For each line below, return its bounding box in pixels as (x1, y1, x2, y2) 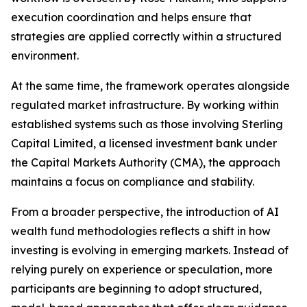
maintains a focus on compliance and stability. (11, 175, 254, 189)
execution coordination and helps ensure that (11, 10, 251, 25)
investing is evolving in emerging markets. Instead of (11, 243, 288, 258)
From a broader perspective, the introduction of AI (11, 205, 279, 219)
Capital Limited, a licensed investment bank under (11, 136, 277, 151)
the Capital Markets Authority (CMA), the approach (11, 156, 280, 170)
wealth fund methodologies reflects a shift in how (11, 224, 271, 238)
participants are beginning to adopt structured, (11, 282, 262, 296)
